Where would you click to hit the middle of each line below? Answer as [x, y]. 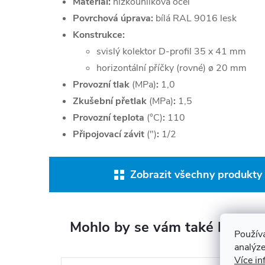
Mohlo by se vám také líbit [156, 227]
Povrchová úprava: [113, 18]
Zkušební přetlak [111, 101]
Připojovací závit [110, 134]
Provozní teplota [110, 118]
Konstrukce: [99, 35]
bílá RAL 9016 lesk [195, 18]
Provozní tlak [102, 85]
